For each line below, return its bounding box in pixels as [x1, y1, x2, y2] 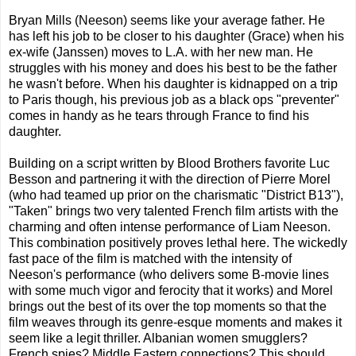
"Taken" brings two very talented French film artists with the [9, 204, 339, 219]
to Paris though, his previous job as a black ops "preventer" [9, 93, 339, 107]
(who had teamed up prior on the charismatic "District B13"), [9, 188, 343, 203]
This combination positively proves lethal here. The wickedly [9, 236, 347, 250]
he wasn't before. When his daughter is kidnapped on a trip [9, 77, 338, 91]
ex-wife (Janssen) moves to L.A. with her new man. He [9, 45, 313, 60]
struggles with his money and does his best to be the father [9, 61, 337, 75]
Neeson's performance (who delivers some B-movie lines [9, 268, 329, 282]
